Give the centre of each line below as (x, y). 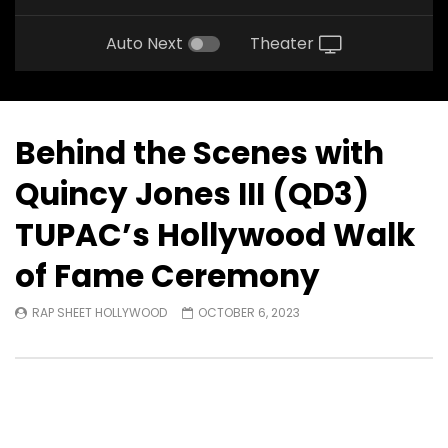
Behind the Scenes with (199, 152)
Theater (281, 44)
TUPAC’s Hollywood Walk (215, 234)
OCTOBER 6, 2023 (249, 312)
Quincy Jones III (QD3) (192, 193)
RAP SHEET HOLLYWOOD (99, 312)
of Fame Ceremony (167, 275)
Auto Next (144, 44)
